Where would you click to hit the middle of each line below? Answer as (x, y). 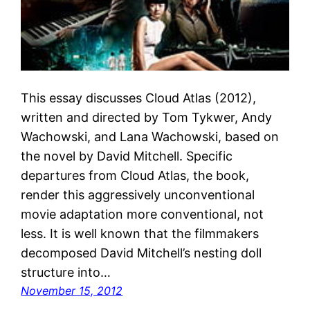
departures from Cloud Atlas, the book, (135, 175)
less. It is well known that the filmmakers (140, 233)
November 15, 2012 (72, 290)
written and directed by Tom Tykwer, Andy (147, 117)
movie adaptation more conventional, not (143, 214)
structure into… (66, 272)
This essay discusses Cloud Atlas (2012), (139, 98)
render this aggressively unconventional (138, 194)
